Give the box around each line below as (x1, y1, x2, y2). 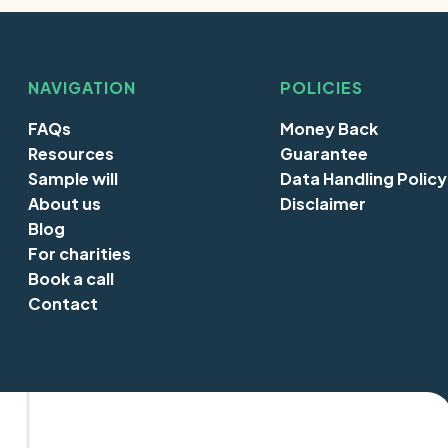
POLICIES (280, 76, 363, 98)
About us (28, 192, 101, 214)
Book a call (28, 267, 114, 289)
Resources (28, 142, 114, 164)
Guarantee (280, 142, 368, 164)
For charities (28, 242, 131, 264)
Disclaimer (280, 192, 366, 214)
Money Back (280, 117, 378, 139)
